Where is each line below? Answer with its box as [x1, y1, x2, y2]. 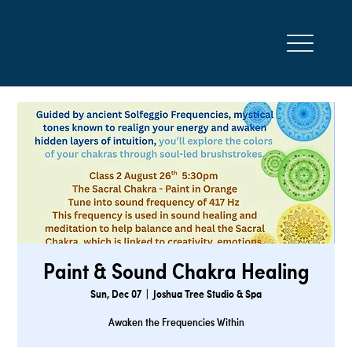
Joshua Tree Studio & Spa [153, 289, 262, 300]
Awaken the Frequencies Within [108, 317, 244, 328]
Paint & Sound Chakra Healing [42, 262, 310, 284]
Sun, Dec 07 [90, 289, 141, 300]
